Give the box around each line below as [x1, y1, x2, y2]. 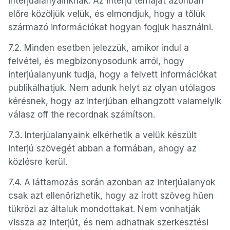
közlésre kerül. [8, 157, 67, 167]
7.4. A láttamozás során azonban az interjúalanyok [8, 177, 215, 187]
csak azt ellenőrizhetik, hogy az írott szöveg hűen [8, 190, 214, 201]
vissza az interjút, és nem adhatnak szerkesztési [8, 217, 208, 227]
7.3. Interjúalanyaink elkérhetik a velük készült [8, 130, 197, 140]
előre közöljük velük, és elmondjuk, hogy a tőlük [8, 9, 205, 19]
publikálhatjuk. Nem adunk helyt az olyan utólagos [8, 83, 216, 93]
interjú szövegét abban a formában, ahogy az [8, 143, 197, 154]
